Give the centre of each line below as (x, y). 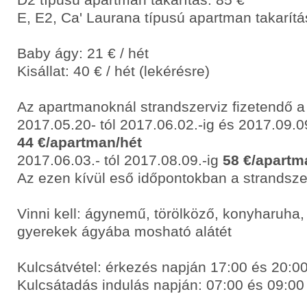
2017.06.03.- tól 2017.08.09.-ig (120, 160)
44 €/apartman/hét (79, 142)
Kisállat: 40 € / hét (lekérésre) (113, 71)
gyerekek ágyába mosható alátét (124, 231)
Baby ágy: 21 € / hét (83, 53)
